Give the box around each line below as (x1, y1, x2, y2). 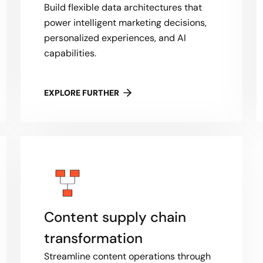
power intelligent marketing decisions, (43, 16, 207, 29)
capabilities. (43, 47, 96, 59)
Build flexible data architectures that (43, 1, 202, 14)
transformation (43, 229, 143, 247)
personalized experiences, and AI (43, 32, 186, 44)
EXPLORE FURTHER (43, 87, 119, 98)
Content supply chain (43, 208, 186, 226)
